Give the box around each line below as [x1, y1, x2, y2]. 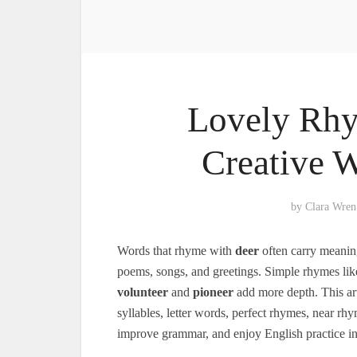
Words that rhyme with [117, 244, 235, 257]
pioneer [193, 285, 233, 299]
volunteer [117, 285, 168, 299]
